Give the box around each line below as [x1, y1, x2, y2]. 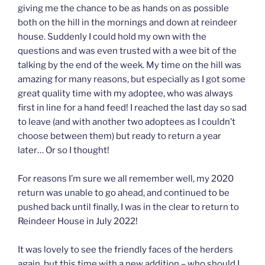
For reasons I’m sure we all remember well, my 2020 [18, 173, 234, 185]
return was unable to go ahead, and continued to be [18, 188, 230, 199]
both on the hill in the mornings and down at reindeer [18, 17, 237, 28]
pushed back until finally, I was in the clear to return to [18, 202, 239, 213]
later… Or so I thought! [18, 145, 109, 156]
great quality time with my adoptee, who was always [18, 88, 233, 99]
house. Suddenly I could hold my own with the [18, 31, 206, 43]
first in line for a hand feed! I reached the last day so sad [18, 102, 247, 114]
